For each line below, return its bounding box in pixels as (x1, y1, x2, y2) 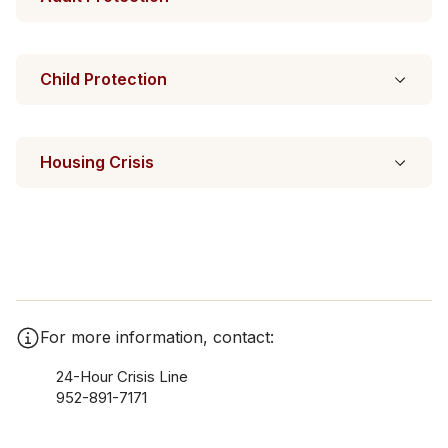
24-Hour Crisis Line (56, 367, 188, 386)
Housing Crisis (40, 152, 154, 172)
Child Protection (40, 69, 167, 89)
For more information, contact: (40, 327, 274, 347)
